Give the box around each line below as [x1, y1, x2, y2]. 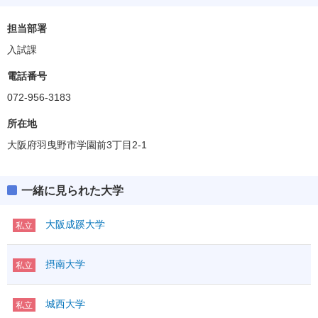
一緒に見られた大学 [21, 185, 124, 197]
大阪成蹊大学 [45, 219, 105, 230]
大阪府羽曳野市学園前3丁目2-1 [7, 139, 147, 150]
